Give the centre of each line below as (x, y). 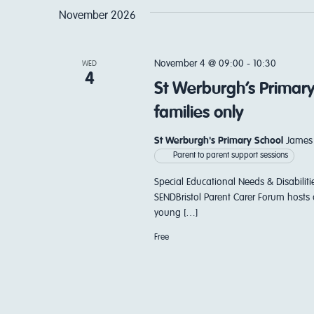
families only (199, 113)
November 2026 (97, 16)
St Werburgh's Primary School (220, 141)
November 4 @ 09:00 (199, 64)
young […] (176, 213)
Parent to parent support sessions (230, 156)
